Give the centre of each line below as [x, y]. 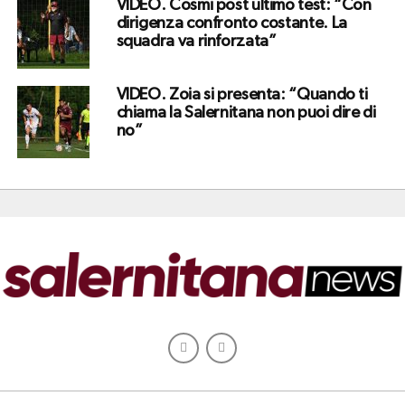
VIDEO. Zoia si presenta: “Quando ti [242, 95]
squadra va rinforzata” [196, 42]
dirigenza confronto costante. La [231, 24]
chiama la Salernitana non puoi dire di [246, 113]
